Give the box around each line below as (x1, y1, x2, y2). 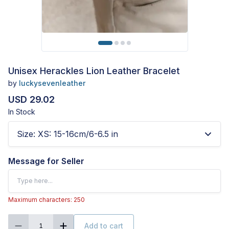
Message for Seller (8, 156, 84, 167)
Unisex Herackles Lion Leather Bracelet (8, 65, 180, 77)
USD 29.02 (8, 94, 55, 105)
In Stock (8, 107, 35, 117)
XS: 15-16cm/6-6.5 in (38, 129, 118, 140)
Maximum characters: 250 (8, 196, 85, 204)
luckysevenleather (19, 79, 85, 88)
